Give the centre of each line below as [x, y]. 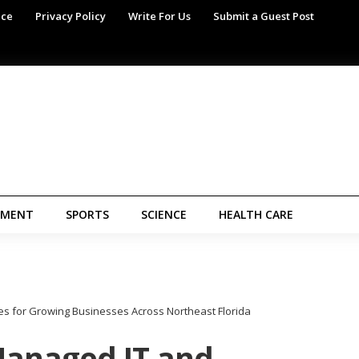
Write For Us [159, 16]
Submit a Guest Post [264, 16]
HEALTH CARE [256, 214]
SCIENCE [164, 214]
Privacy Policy [71, 16]
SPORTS [87, 214]
